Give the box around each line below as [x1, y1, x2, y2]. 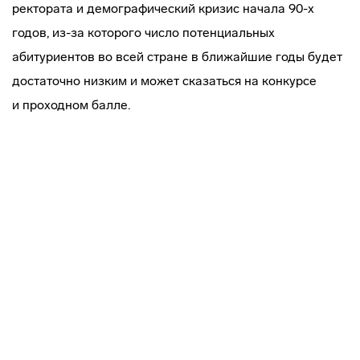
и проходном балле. [12, 97, 130, 112]
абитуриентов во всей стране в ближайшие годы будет [12, 49, 342, 64]
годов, [12, 25, 52, 40]
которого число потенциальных [84, 25, 275, 40]
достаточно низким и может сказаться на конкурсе [12, 73, 317, 88]
